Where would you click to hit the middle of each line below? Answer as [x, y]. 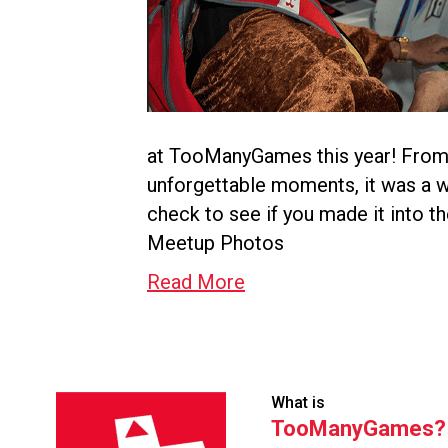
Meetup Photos [215, 242]
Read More [196, 281]
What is [297, 402]
